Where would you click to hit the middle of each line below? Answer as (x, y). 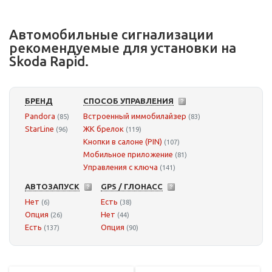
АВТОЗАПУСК (52, 187)
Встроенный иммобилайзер (135, 116)
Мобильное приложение (128, 155)
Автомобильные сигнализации (111, 35)
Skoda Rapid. (49, 61)
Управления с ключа (121, 167)
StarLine (39, 129)
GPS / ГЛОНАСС (132, 187)
